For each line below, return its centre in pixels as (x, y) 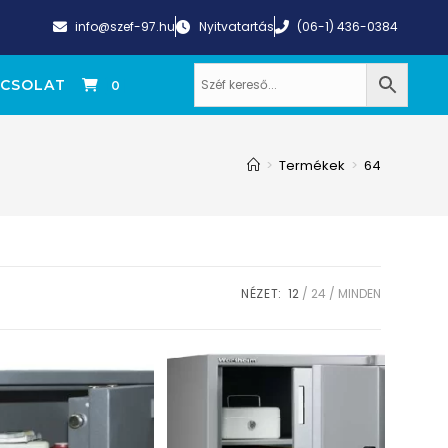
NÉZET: (261, 293)
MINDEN (359, 293)
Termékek (311, 165)
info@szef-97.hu (125, 26)
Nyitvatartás (236, 26)
